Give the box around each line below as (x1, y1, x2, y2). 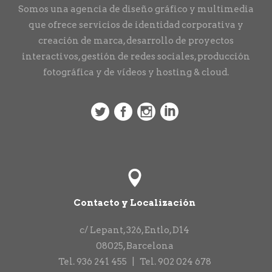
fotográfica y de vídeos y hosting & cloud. (43, 66, 229, 78)
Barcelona (126, 240, 174, 251)
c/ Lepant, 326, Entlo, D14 (80, 224, 189, 236)
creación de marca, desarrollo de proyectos (38, 35, 234, 46)
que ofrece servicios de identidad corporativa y (29, 19, 243, 30)
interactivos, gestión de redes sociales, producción (22, 50, 250, 62)
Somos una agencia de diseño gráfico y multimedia (18, 3, 254, 15)
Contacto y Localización (73, 197, 195, 208)
